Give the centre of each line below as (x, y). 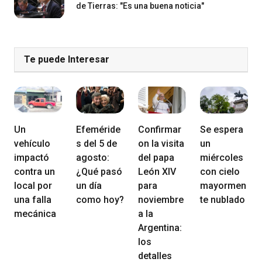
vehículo (32, 144)
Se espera (222, 130)
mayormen (223, 186)
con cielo (220, 172)
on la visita (161, 144)
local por (33, 186)
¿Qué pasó (99, 172)
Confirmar (160, 130)
